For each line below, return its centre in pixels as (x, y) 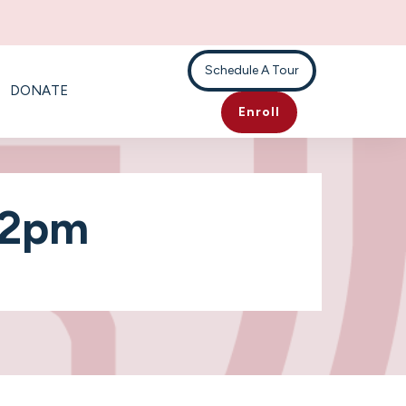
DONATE (39, 91)
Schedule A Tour (252, 70)
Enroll (259, 112)
